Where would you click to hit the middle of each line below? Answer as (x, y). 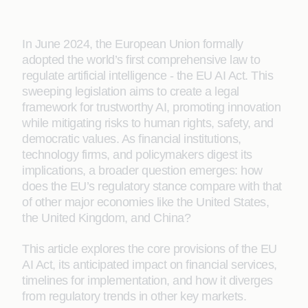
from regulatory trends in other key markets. (134, 296)
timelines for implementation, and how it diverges (147, 280)
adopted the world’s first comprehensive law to (141, 60)
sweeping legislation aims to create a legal (131, 91)
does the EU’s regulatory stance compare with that (152, 186)
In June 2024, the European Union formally (133, 44)
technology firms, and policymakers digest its (137, 155)
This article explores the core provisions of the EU (150, 249)
